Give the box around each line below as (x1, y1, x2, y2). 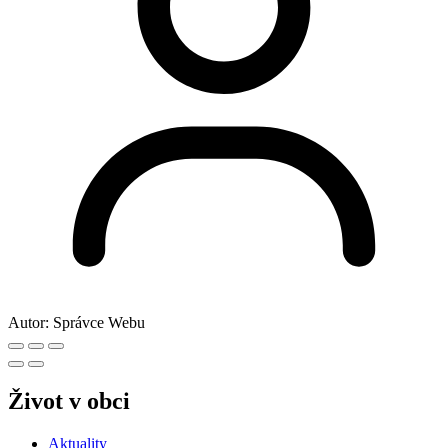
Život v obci (8, 388, 130, 415)
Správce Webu (53, 314, 145, 332)
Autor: (8, 314, 49, 332)
